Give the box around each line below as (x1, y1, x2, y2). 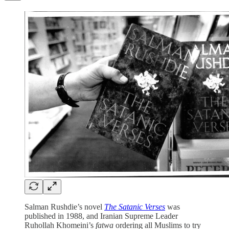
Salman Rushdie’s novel (25, 202, 104, 212)
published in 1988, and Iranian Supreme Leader (25, 212, 178, 221)
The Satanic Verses (104, 202, 165, 212)
